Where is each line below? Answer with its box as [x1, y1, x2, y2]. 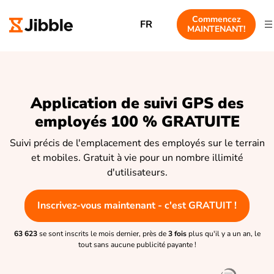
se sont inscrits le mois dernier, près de [39, 228, 166, 239]
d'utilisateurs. [106, 165, 168, 179]
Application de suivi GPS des [31, 93, 243, 114]
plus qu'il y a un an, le [188, 228, 261, 239]
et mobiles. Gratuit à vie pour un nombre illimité [31, 150, 243, 165]
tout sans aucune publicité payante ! [78, 239, 196, 250]
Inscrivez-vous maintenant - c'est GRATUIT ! [37, 198, 237, 212]
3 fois [168, 228, 187, 239]
